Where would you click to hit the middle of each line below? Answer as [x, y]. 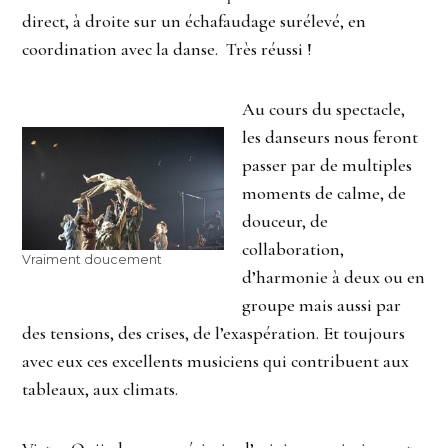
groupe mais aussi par [321, 304]
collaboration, [293, 248]
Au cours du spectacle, [323, 108]
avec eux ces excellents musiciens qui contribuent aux [216, 360]
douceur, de [285, 220]
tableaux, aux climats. [100, 388]
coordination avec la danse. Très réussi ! [167, 48]
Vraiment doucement [92, 260]
